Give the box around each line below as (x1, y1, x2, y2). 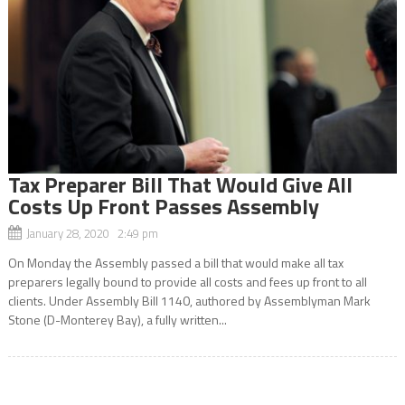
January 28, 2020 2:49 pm (25, 223, 158, 242)
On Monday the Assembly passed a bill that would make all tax (7, 252, 344, 272)
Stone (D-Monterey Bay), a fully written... (7, 309, 227, 329)
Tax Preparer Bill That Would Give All (7, 167, 353, 201)
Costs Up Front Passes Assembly (7, 189, 319, 222)
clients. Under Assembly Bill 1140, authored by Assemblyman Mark (7, 290, 371, 310)
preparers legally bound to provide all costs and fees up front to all (7, 271, 367, 291)
